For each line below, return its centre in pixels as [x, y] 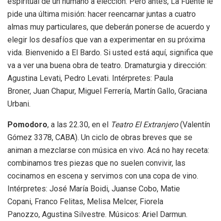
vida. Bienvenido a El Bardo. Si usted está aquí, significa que [110, 53]
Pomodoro [27, 125]
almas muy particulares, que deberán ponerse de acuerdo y [109, 27]
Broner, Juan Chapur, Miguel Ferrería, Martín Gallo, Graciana [107, 91]
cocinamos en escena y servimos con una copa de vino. [103, 176]
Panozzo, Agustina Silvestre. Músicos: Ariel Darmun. [97, 215]
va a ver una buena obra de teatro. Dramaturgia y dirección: [107, 66]
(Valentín [194, 125]
